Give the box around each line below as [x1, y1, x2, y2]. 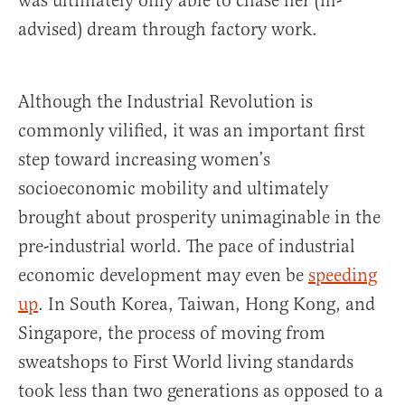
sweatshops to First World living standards [18, 351, 353, 374]
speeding [308, 264, 377, 287]
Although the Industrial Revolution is [18, 90, 313, 114]
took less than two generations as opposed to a [18, 380, 383, 403]
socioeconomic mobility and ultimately [18, 177, 328, 201]
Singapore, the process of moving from [18, 322, 325, 345]
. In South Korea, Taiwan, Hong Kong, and [38, 293, 375, 316]
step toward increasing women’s [18, 148, 270, 172]
